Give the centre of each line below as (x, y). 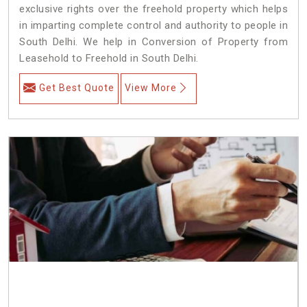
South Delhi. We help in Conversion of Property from (153, 41)
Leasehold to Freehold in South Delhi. (109, 58)
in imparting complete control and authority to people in (153, 25)
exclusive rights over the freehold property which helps (153, 9)
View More (151, 87)
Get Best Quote (77, 87)
